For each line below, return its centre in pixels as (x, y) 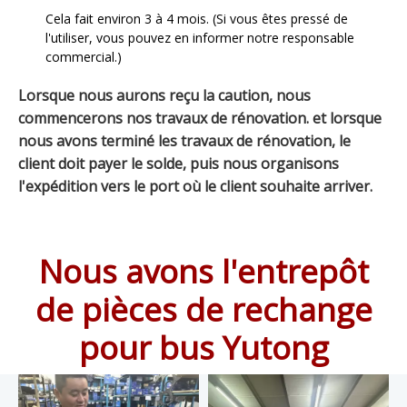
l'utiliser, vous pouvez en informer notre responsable (200, 38)
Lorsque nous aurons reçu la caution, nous (164, 96)
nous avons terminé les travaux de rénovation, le (184, 141)
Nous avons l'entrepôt (203, 272)
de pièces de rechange (203, 310)
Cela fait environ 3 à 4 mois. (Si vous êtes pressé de (197, 19)
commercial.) (84, 57)
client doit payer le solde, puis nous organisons (179, 164)
